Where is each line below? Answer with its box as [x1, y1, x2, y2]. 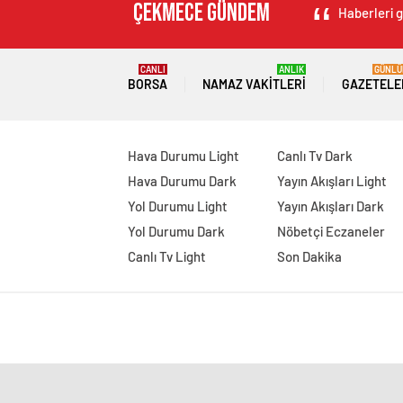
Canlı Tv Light [128, 248, 206, 264]
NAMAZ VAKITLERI [202, 76, 307, 92]
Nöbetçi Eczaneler [276, 223, 385, 239]
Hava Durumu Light [128, 148, 239, 164]
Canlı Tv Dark [276, 148, 353, 164]
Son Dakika [276, 248, 342, 264]
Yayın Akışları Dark [276, 198, 384, 214]
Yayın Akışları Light [276, 173, 387, 189]
